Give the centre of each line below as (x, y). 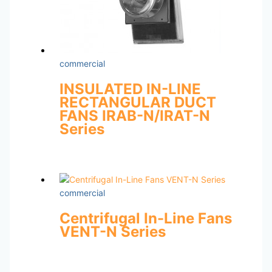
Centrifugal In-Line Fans (145, 219)
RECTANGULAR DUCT (138, 102)
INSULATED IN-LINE (130, 89)
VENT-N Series (112, 232)
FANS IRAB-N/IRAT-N (134, 115)
